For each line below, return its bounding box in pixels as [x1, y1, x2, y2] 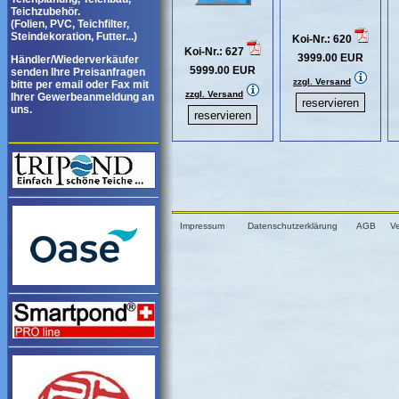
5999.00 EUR [190, 64, 256, 77]
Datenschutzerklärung [247, 221, 338, 231]
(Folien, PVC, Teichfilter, [11, 18, 129, 30]
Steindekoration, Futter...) [11, 30, 137, 43]
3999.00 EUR [297, 52, 363, 64]
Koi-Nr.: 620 [292, 33, 354, 45]
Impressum [179, 221, 224, 231]
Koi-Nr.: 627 [184, 45, 247, 58]
